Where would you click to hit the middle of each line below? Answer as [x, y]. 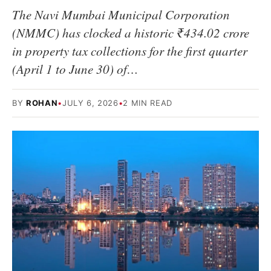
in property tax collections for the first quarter [130, 51]
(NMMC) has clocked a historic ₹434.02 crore [131, 33]
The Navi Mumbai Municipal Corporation [121, 15]
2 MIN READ [148, 103]
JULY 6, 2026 [90, 103]
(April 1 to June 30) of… [75, 69]
